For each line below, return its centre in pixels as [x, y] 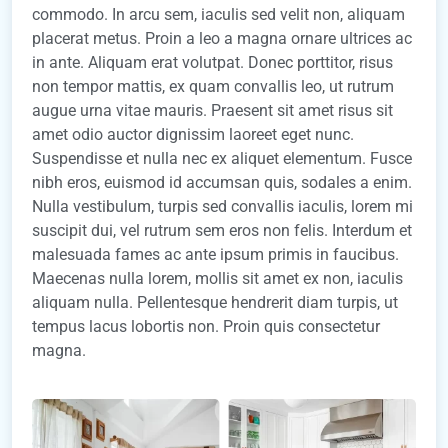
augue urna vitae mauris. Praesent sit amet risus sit [212, 110]
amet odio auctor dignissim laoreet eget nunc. [193, 134]
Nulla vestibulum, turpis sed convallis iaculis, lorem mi [222, 206]
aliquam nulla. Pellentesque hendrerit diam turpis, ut [215, 302]
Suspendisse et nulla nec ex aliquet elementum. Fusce [222, 158]
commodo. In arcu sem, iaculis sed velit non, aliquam [218, 14]
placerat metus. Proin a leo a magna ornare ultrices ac [222, 38]
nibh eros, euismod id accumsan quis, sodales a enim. [222, 182]
